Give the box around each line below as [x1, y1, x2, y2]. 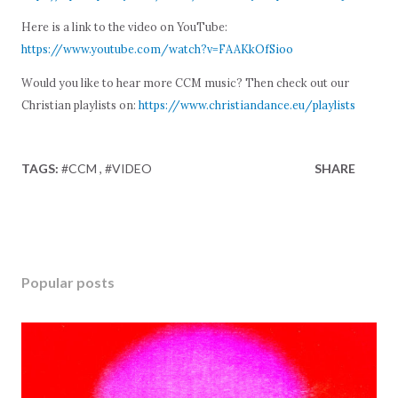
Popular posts [21, 273, 115, 291]
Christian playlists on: [21, 98, 139, 113]
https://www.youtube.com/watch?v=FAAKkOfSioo [21, 42, 293, 57]
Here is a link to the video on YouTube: [21, 20, 227, 35]
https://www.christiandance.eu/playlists [139, 98, 355, 113]
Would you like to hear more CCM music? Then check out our [21, 76, 349, 91]
